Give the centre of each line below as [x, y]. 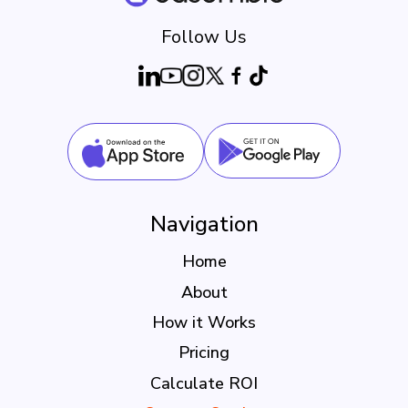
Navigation [204, 224]
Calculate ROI [204, 383]
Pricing [204, 353]
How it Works [204, 323]
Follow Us [204, 36]
